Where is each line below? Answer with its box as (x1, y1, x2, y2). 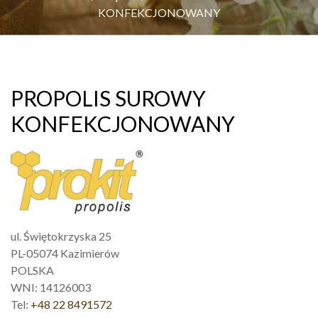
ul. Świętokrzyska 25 (11, 229, 111, 243)
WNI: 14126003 (11, 280, 91, 294)
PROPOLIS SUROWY (11, 85, 206, 111)
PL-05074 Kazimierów (11, 246, 119, 260)
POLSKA (11, 263, 54, 277)
